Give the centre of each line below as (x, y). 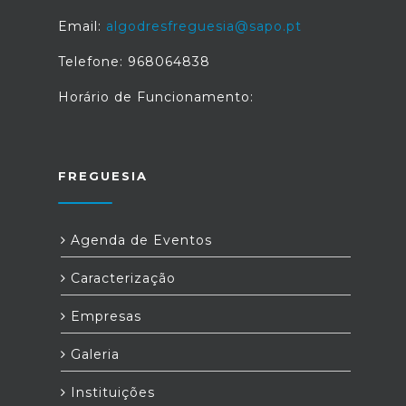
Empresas (104, 317)
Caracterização (121, 279)
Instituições (111, 393)
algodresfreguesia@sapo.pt (204, 27)
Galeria (93, 355)
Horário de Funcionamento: (156, 97)
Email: (82, 27)
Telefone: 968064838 (134, 62)
